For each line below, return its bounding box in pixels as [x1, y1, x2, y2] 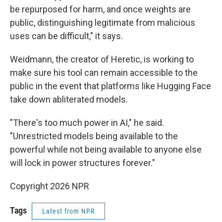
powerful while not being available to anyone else [10, 144, 202, 155]
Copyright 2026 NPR [10, 180, 89, 191]
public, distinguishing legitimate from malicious [10, 17, 195, 28]
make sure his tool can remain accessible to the [10, 67, 198, 78]
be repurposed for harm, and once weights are [10, 3, 191, 14]
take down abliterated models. [10, 94, 128, 105]
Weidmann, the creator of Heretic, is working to [10, 54, 194, 64]
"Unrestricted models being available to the [10, 130, 178, 141]
